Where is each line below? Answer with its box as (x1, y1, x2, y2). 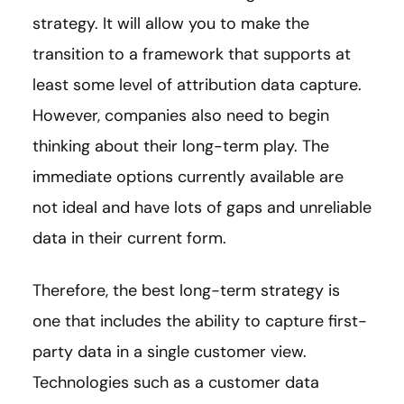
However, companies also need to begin (32, 104, 329, 126)
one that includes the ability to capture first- (32, 309, 367, 332)
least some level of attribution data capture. (32, 73, 362, 96)
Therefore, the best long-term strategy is (32, 279, 340, 301)
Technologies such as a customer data (32, 371, 319, 393)
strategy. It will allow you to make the (32, 12, 309, 34)
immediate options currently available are (32, 165, 344, 188)
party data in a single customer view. (32, 340, 307, 363)
